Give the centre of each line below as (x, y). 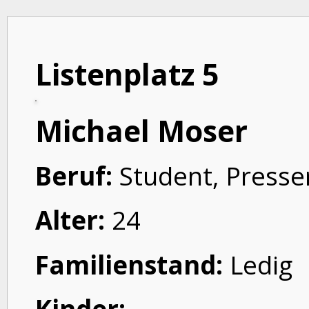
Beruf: (74, 176)
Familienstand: (129, 265)
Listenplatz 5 (127, 74)
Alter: (70, 220)
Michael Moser (141, 131)
